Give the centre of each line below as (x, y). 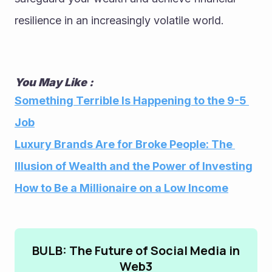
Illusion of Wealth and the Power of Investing (134, 166)
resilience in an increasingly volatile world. (119, 21)
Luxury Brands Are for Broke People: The (124, 144)
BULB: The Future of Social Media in (136, 251)
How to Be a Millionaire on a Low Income (121, 188)
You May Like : (55, 83)
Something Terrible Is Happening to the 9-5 (131, 101)
